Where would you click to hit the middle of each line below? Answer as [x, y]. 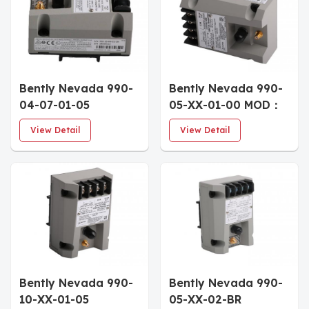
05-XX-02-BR [205, 299]
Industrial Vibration [76, 122]
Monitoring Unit [64, 138]
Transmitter [203, 138]
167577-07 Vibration [226, 122]
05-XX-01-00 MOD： [225, 105]
